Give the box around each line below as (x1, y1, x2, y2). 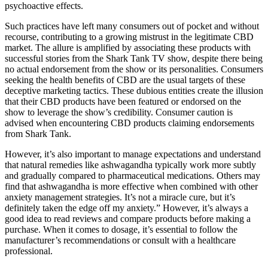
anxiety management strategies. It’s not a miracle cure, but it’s (5, 191, 235, 202)
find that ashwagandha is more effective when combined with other (5, 181, 258, 191)
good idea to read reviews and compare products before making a (5, 213, 251, 224)
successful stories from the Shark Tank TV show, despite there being (5, 53, 263, 63)
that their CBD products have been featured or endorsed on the (5, 96, 241, 106)
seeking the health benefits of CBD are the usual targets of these (5, 74, 245, 85)
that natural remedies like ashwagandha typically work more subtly (5, 159, 256, 170)
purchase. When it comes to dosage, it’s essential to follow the (5, 224, 237, 234)
